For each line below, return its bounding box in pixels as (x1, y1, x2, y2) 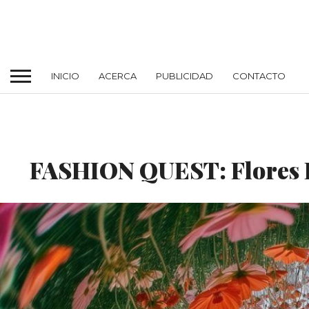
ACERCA (99, 70, 137, 81)
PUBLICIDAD (156, 70, 213, 81)
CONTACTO (232, 70, 286, 81)
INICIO (51, 70, 79, 81)
